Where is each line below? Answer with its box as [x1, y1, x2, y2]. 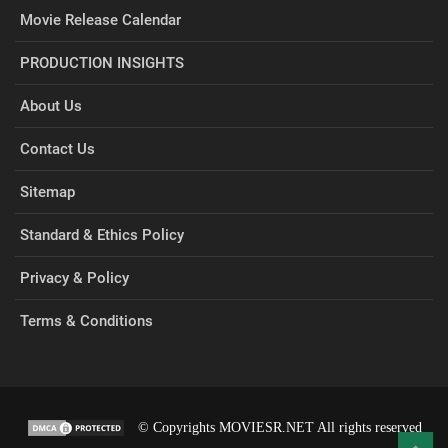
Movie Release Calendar [20, 11, 181, 30]
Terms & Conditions [20, 312, 153, 331]
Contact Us [20, 140, 95, 159]
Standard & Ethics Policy [20, 226, 184, 245]
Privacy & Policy [20, 269, 129, 288]
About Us [20, 97, 82, 116]
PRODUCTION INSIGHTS [20, 54, 184, 73]
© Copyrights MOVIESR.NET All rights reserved [130, 419, 422, 435]
